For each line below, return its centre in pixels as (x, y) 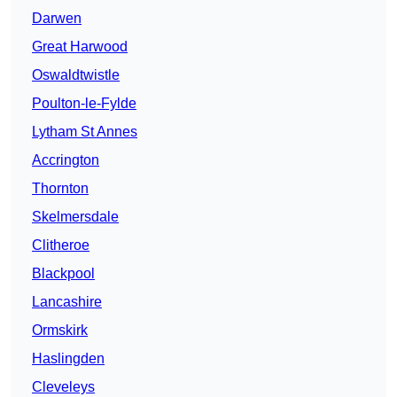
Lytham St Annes (85, 132)
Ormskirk (60, 331)
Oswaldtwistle (76, 75)
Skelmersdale (75, 217)
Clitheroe (61, 245)
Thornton (60, 189)
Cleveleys (63, 387)
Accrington (66, 160)
